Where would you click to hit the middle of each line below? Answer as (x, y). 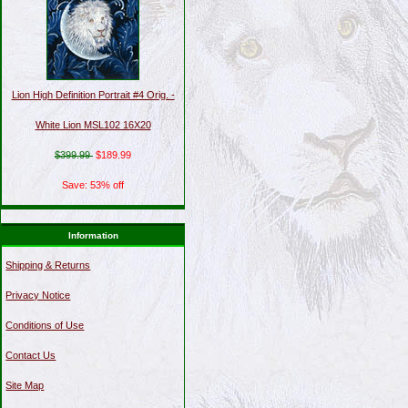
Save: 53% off (93, 185)
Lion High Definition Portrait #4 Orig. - (93, 95)
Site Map (25, 385)
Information (93, 235)
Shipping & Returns (48, 265)
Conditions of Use (45, 325)
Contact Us (31, 355)
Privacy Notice (38, 295)
